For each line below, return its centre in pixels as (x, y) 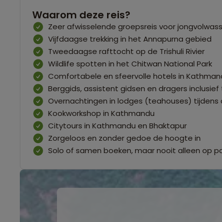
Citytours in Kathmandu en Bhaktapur (117, 125)
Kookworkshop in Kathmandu (101, 113)
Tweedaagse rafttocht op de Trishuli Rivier (126, 51)
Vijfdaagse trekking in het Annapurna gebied (130, 39)
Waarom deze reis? (81, 15)
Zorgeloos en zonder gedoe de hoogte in (124, 138)
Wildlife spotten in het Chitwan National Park (130, 63)
